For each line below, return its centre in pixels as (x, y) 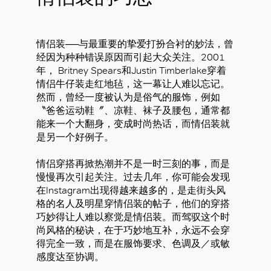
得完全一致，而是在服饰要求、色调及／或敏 (133, 243)
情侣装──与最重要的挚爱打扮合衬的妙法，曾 (135, 44)
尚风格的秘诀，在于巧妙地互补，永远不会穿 (133, 230)
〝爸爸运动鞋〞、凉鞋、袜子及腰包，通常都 (133, 110)
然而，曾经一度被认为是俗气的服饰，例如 (128, 97)
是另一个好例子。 (75, 137)
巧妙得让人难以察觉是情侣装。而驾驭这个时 (133, 217)
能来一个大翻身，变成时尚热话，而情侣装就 (133, 124)
